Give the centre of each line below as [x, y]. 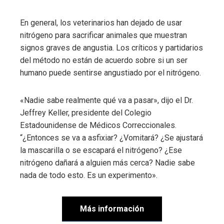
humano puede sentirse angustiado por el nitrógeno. [110, 72]
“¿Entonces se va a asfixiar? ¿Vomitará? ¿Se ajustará [111, 137]
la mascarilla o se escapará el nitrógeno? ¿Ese [101, 150]
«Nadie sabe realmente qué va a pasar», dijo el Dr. [106, 100]
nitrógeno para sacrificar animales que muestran [103, 35]
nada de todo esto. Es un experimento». [89, 175]
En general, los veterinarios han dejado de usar [101, 22]
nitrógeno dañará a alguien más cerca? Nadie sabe [107, 162]
